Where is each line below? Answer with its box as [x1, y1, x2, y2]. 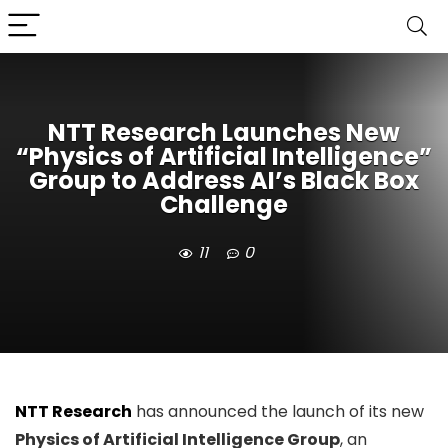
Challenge [160, 188, 288, 222]
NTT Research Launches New [48, 116, 400, 150]
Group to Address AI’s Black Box [29, 164, 419, 198]
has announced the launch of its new [136, 400, 424, 423]
